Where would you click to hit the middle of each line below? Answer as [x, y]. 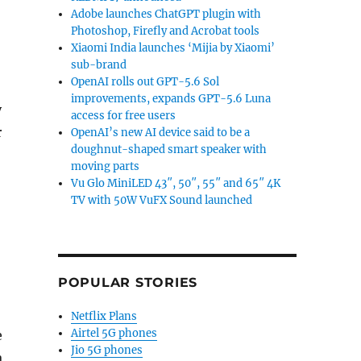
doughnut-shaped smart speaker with [169, 149]
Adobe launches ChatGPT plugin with [166, 14]
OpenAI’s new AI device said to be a [161, 133]
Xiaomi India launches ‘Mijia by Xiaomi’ [173, 48]
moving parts [106, 166]
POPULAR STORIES [128, 282]
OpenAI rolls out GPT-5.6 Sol [145, 82]
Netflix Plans [104, 316]
